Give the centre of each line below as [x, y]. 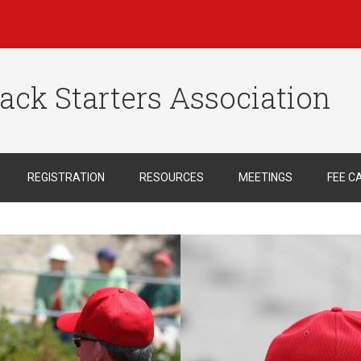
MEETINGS [265, 177]
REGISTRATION [66, 177]
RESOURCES [171, 177]
